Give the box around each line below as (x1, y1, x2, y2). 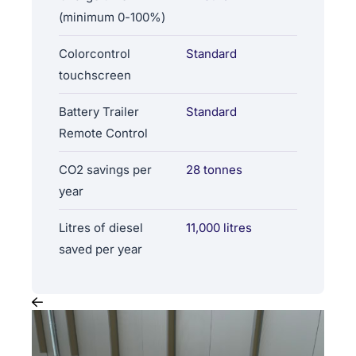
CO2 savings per (59, 161, 152, 177)
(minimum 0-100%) (59, 9, 165, 25)
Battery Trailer (59, 103, 139, 119)
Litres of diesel (59, 219, 143, 235)
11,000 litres (186, 219, 252, 235)
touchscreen (59, 67, 131, 83)
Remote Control (59, 125, 148, 141)
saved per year (59, 241, 142, 257)
